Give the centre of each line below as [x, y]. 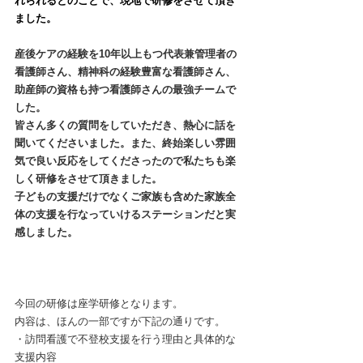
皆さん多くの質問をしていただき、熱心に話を [125, 125]
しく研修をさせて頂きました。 [88, 178]
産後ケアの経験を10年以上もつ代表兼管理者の [126, 53]
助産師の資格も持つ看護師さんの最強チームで [125, 89]
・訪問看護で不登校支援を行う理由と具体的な [125, 339]
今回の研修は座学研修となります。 [99, 303]
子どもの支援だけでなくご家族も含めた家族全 [125, 196]
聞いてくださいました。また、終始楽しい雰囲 [125, 143]
